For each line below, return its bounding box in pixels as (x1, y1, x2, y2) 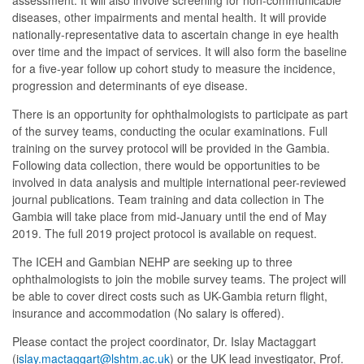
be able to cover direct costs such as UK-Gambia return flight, (12, 288, 327, 305)
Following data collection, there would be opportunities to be (12, 157, 320, 174)
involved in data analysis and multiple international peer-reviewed (12, 174, 346, 191)
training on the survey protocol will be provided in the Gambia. (12, 140, 330, 157)
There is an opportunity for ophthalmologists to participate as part (12, 106, 348, 123)
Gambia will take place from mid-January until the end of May (12, 208, 327, 225)
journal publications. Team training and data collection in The (12, 191, 324, 208)
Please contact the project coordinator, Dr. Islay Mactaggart (12, 333, 316, 350)
